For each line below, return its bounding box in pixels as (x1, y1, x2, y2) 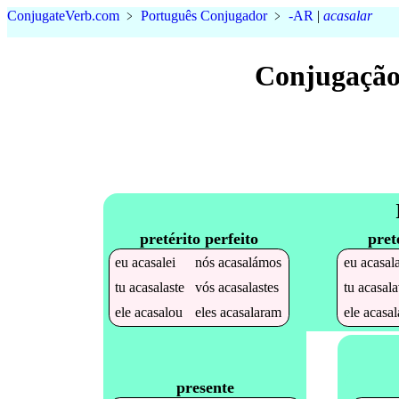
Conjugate (7, 8, 65, 23)
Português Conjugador (141, 8, 267, 23)
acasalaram (220, 304, 282, 320)
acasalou (134, 304, 183, 320)
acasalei (132, 254, 176, 270)
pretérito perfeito (139, 229, 258, 248)
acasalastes (218, 279, 280, 295)
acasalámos (218, 254, 282, 270)
